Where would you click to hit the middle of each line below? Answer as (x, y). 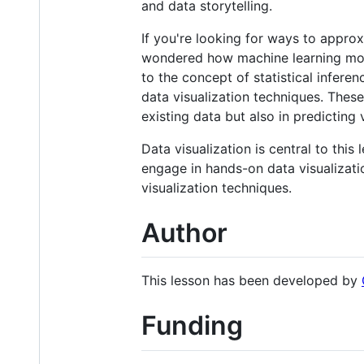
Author (184, 232)
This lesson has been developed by (251, 281)
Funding (192, 326)
